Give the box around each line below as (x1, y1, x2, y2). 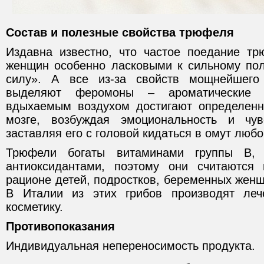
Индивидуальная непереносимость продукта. (6, 239, 255, 252)
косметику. (6, 200, 63, 213)
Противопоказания (6, 220, 115, 233)
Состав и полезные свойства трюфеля (6, 26, 234, 39)
